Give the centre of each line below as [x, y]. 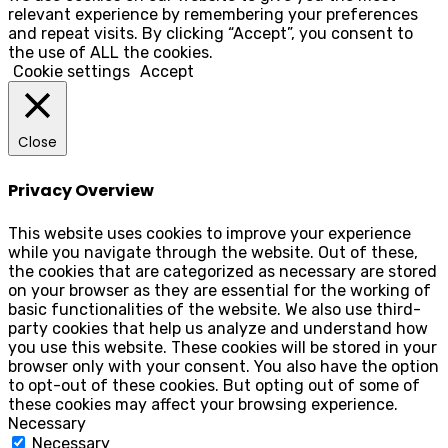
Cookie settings [71, 72]
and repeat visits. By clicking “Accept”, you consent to [210, 34]
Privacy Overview [81, 190]
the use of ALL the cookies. [110, 53]
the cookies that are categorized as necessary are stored [222, 271]
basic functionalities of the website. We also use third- [214, 309]
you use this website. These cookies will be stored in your [222, 347]
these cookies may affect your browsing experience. [203, 404]
